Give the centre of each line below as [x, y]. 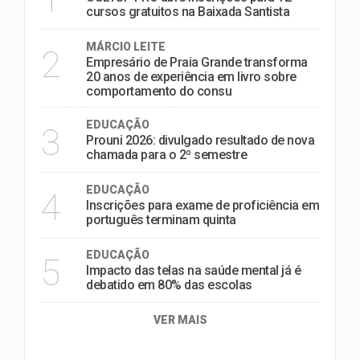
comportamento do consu [159, 91]
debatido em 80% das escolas [169, 284]
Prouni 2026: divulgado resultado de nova [200, 140]
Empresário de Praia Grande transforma [197, 62]
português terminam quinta [161, 219]
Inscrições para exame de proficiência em [202, 205]
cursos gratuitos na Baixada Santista [188, 11]
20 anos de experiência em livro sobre [191, 76]
